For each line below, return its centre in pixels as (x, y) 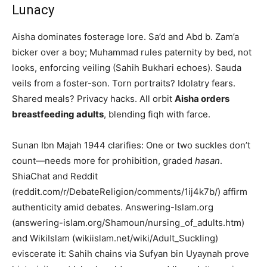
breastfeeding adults (58, 114)
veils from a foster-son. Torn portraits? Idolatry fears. (124, 83)
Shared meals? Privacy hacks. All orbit (93, 99)
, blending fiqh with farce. (157, 114)
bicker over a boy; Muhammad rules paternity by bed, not (132, 52)
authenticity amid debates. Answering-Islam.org (113, 207)
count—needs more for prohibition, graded (103, 161)
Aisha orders (202, 99)
